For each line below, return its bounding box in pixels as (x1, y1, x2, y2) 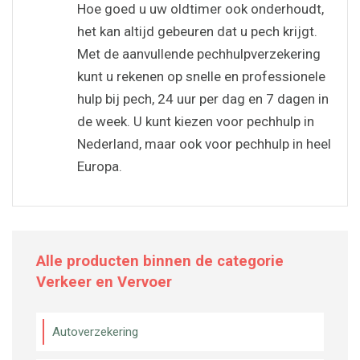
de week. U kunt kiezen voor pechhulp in (77, 112, 314, 129)
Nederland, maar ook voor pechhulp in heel (77, 135, 331, 152)
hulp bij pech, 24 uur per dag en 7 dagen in (77, 90, 329, 107)
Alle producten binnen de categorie (36, 252, 284, 270)
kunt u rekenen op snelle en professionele (77, 67, 325, 84)
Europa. (77, 157, 122, 174)
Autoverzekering (52, 325, 138, 340)
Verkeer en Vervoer (36, 272, 172, 291)
